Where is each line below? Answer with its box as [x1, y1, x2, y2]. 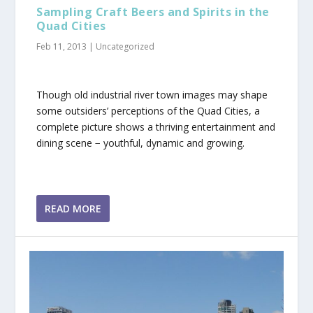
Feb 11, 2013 [36, 40, 87, 52]
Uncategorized [96, 40, 155, 52]
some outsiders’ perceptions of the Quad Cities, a [36, 104, 261, 118]
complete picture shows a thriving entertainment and [36, 120, 276, 134]
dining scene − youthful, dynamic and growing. [36, 136, 245, 150]
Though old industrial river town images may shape [36, 88, 268, 102]
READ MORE [45, 201, 102, 215]
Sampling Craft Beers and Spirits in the [36, 3, 270, 20]
